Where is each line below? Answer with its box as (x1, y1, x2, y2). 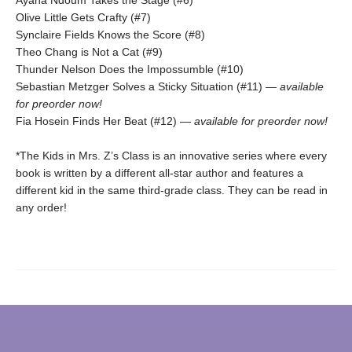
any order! (16, 200, 67, 214)
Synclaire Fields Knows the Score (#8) (16, 27, 205, 41)
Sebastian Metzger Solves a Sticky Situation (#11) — (16, 79, 277, 93)
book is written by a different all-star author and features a (16, 166, 303, 179)
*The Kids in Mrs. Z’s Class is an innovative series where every (16, 148, 327, 162)
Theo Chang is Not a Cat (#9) (16, 45, 166, 58)
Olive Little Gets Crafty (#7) (16, 10, 151, 24)
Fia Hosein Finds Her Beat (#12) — (16, 114, 194, 127)
